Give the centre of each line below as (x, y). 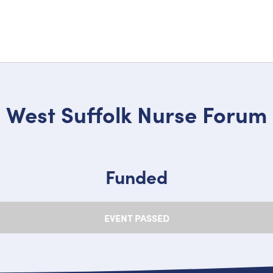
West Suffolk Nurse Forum (136, 114)
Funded (136, 176)
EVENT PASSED (136, 218)
